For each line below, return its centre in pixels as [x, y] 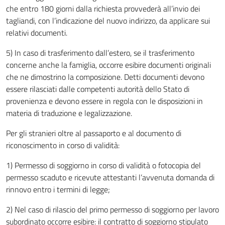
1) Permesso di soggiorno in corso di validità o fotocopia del [103, 165]
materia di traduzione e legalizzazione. [69, 113]
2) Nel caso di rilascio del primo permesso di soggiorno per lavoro [113, 209]
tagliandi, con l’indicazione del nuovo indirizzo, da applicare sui [108, 21]
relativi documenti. [37, 33]
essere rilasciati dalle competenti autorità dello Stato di [98, 89]
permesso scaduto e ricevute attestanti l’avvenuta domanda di [110, 177]
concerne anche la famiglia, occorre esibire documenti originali [108, 65]
